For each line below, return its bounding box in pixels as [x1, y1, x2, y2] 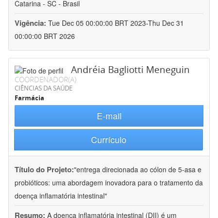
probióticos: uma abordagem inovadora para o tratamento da [15, 178, 203, 188]
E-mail [96, 109, 122, 122]
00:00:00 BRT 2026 [15, 31, 75, 41]
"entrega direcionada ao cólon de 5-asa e [74, 164, 201, 175]
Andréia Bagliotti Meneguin [71, 63, 190, 76]
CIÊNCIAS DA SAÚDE [15, 84, 73, 93]
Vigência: [15, 18, 48, 29]
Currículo [91, 133, 127, 146]
